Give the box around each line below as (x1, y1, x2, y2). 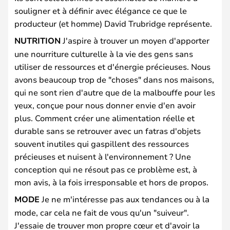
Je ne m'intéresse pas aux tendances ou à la (40, 193, 209, 204)
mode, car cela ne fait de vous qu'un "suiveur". (14, 206, 189, 218)
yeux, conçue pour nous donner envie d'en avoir (14, 99, 196, 110)
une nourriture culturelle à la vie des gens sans (14, 48, 193, 59)
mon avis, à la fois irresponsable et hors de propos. (14, 176, 208, 187)
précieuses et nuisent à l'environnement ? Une (14, 150, 191, 162)
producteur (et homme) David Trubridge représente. (14, 17, 212, 29)
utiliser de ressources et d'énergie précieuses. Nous (14, 61, 210, 72)
